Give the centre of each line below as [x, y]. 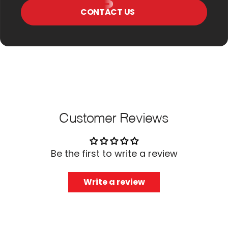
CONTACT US [108, 12]
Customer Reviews [114, 119]
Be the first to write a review [114, 154]
